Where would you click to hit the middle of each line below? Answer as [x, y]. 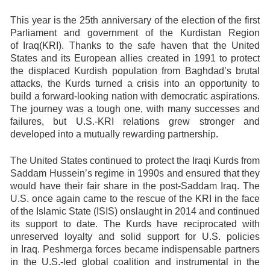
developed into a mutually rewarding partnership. [114, 134]
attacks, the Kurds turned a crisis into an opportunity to [135, 83]
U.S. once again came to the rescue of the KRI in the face [135, 199]
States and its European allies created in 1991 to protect [135, 58]
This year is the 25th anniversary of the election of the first [135, 20]
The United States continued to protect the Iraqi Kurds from [135, 161]
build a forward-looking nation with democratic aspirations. [135, 96]
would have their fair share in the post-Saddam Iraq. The [135, 186]
